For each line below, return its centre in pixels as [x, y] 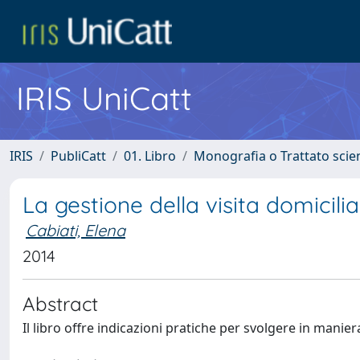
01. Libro [150, 156]
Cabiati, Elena [76, 230]
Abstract [60, 304]
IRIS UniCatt [104, 98]
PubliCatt [78, 156]
